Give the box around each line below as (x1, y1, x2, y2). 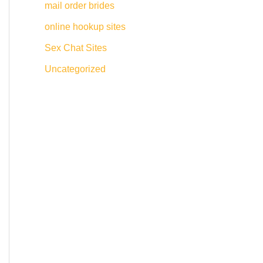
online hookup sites (45, 21, 126, 32)
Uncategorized (45, 63, 106, 74)
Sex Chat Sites (45, 42, 107, 53)
